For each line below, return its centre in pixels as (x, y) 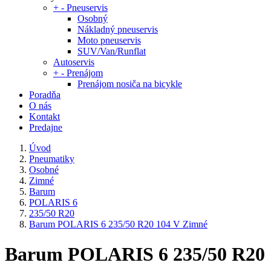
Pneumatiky (52, 159)
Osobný (93, 19)
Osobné (44, 170)
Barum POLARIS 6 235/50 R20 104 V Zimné (118, 224)
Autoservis (74, 62)
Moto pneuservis (109, 41)
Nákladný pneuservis (118, 30)
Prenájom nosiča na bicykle (130, 84)
